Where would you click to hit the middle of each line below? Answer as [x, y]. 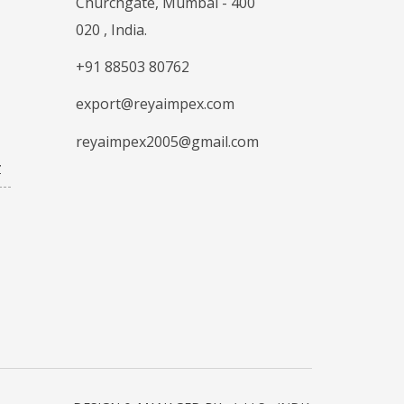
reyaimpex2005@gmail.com [167, 141]
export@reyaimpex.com [155, 104]
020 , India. [111, 30]
